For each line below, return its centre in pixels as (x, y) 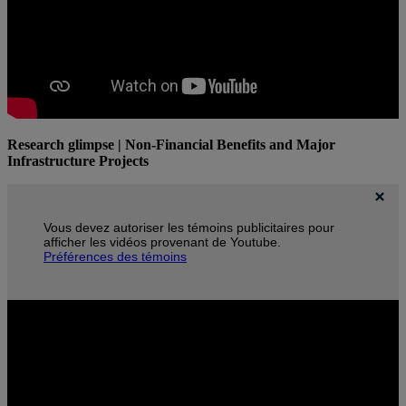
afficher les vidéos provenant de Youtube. (162, 242)
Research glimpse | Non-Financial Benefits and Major (171, 145)
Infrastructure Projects (78, 161)
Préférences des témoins (115, 257)
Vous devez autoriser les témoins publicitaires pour (189, 228)
